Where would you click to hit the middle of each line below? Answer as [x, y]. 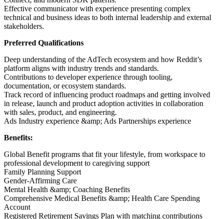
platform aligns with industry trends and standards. [81, 68]
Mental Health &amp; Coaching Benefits [67, 190]
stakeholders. [24, 26]
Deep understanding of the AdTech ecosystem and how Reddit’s [103, 60]
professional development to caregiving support [77, 163]
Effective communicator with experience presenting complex [97, 9]
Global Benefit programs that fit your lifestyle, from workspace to [105, 154]
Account [17, 207]
